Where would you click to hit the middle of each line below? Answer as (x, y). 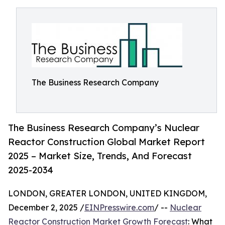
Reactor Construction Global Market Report (106, 142)
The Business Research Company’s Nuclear (104, 128)
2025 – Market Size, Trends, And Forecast (100, 156)
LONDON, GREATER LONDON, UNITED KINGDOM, (107, 194)
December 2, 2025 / (46, 208)
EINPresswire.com (119, 208)
